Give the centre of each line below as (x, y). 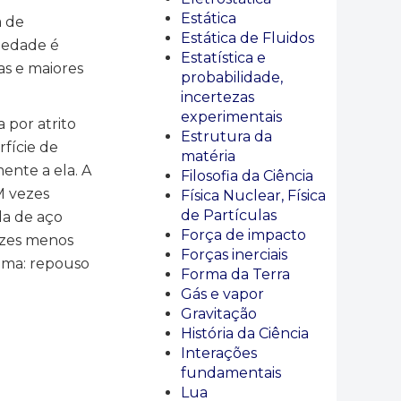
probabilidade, (232, 77)
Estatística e (223, 58)
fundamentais (231, 373)
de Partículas (229, 215)
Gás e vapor (222, 294)
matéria (208, 156)
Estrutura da (226, 137)
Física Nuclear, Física (253, 196)
